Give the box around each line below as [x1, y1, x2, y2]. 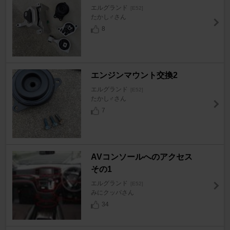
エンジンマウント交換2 [90, 71, 178, 80]
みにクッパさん [90, 189, 134, 197]
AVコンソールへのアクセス [90, 152, 201, 162]
